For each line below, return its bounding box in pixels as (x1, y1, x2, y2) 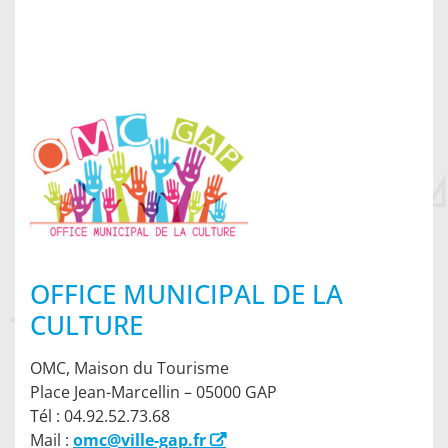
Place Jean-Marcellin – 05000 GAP (30, 381, 277, 404)
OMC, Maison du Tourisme (30, 357, 229, 380)
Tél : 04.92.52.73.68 (30, 405, 170, 428)
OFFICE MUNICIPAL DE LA (30, 276, 343, 313)
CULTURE (30, 307, 143, 344)
